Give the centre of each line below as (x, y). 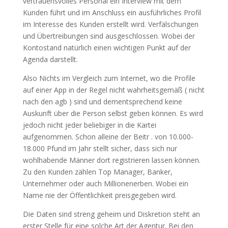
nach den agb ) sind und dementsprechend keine (102, 102)
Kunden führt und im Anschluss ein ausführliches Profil (112, 12)
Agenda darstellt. (50, 59)
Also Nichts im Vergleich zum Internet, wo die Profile (109, 78)
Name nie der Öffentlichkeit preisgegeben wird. (99, 195)
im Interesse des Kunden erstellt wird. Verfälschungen (110, 24)
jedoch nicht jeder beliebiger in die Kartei (89, 125)
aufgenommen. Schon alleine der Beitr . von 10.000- (108, 137)
